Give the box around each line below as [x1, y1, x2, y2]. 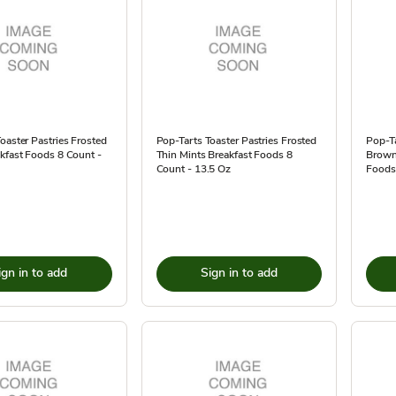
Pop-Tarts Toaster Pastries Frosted [156, 133, 317, 148]
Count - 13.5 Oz [156, 162, 232, 176]
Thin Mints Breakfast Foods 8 [156, 148, 293, 162]
